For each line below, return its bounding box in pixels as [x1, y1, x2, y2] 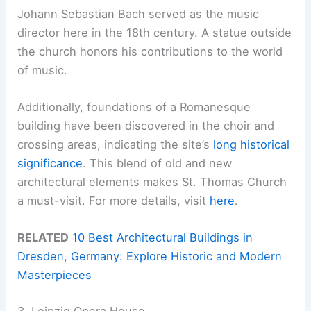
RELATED [17, 230, 69, 244]
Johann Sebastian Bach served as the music [17, 6, 260, 21]
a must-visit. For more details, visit [17, 193, 210, 208]
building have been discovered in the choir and [17, 118, 275, 133]
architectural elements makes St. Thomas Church [17, 174, 287, 189]
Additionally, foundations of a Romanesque [17, 99, 251, 114]
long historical [213, 137, 290, 151]
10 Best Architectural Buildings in [72, 230, 253, 244]
